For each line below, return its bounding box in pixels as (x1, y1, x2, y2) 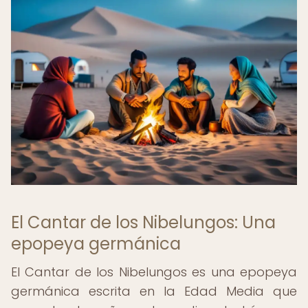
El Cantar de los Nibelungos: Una (11, 211, 276, 234)
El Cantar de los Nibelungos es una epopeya (11, 263, 297, 280)
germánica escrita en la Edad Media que (11, 283, 297, 300)
